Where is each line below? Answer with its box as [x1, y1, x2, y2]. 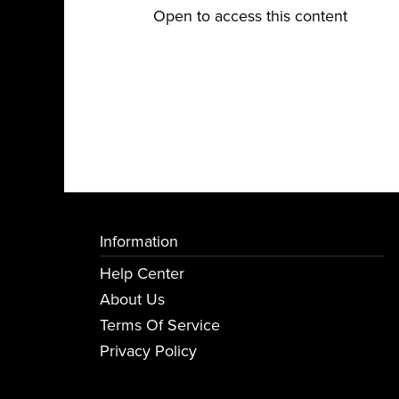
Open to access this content [153, 6, 347, 26]
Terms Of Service [100, 315, 220, 335]
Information [100, 232, 178, 251]
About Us [100, 289, 165, 309]
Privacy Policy [100, 341, 197, 361]
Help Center [100, 264, 184, 283]
